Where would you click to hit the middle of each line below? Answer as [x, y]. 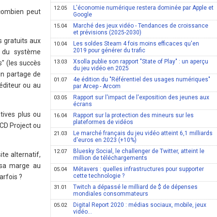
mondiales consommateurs [111, 194]
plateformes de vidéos [103, 122]
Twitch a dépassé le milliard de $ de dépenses [136, 187]
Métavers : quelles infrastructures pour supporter [139, 169]
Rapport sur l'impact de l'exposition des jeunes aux [141, 97]
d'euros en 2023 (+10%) [105, 140]
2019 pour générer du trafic [109, 50]
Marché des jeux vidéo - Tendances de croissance [141, 26]
